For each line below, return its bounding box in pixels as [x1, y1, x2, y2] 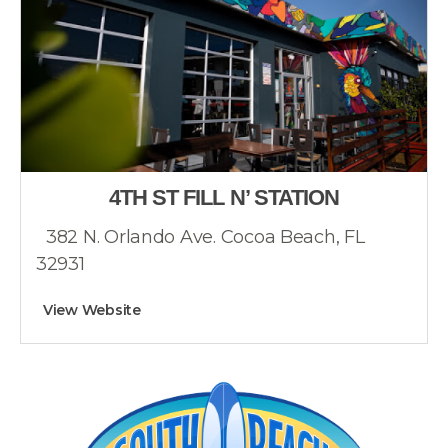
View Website [43, 301, 141, 319]
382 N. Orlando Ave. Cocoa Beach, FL [46, 226, 365, 248]
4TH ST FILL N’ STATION [108, 185, 340, 210]
